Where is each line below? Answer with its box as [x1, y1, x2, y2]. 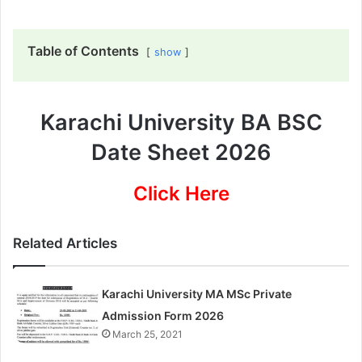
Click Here [133, 182, 229, 206]
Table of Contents [27, 42, 139, 59]
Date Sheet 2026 [90, 138, 271, 166]
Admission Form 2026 [102, 309, 225, 323]
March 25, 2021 [112, 328, 183, 341]
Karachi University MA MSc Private [102, 287, 293, 301]
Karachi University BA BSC [40, 108, 322, 136]
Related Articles [13, 235, 117, 252]
